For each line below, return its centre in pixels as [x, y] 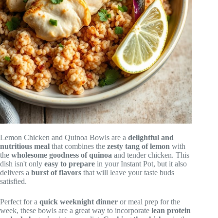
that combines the [78, 146]
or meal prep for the [149, 201]
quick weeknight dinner [79, 201]
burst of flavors [56, 172]
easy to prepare [70, 163]
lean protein [171, 210]
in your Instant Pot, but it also [141, 163]
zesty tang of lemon [138, 146]
